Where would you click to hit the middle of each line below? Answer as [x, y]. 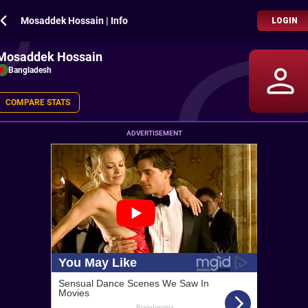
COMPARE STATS [38, 102]
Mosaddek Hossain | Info [74, 21]
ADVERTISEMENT [154, 133]
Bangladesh [30, 70]
